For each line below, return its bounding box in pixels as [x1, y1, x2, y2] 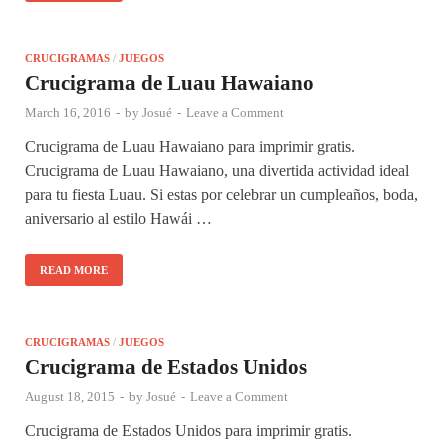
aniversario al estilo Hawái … [25, 209, 212, 227]
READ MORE [40, 263, 108, 276]
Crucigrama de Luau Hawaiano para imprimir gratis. [25, 137, 355, 155]
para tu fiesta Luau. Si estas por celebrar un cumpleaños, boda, [25, 185, 418, 203]
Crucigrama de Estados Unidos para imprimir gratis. [25, 421, 352, 439]
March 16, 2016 [25, 104, 111, 120]
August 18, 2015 [25, 388, 115, 404]
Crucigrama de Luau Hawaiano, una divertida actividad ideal [25, 161, 409, 179]
